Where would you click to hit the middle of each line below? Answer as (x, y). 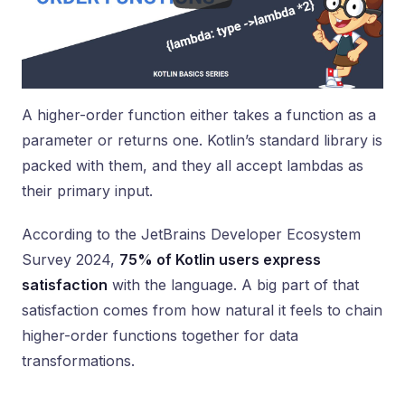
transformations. (78, 361)
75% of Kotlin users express (220, 259)
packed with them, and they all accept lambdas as (193, 165)
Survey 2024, (71, 259)
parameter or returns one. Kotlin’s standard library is (202, 140)
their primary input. (87, 191)
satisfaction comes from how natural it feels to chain (202, 310)
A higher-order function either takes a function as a (199, 115)
